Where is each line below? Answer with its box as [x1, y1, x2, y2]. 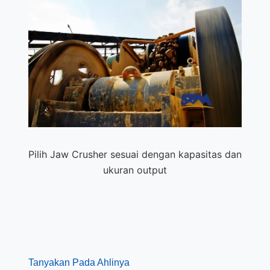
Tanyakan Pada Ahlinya [28, 257, 130, 268]
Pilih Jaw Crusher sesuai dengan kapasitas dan [28, 148, 242, 160]
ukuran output [102, 163, 167, 176]
